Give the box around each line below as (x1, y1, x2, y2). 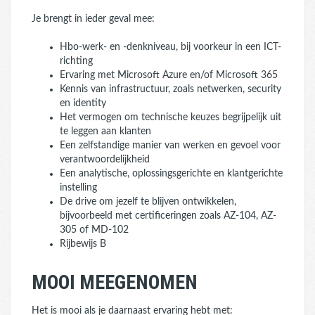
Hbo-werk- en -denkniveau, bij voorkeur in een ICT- (60, 42, 281, 52)
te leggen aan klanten (60, 127, 151, 136)
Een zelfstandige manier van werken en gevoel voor (60, 141, 281, 150)
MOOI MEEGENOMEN (32, 271, 198, 294)
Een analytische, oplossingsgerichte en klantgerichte (60, 169, 283, 179)
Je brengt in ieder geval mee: (32, 14, 155, 24)
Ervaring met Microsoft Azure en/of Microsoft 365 (60, 70, 278, 80)
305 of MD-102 (60, 225, 129, 235)
